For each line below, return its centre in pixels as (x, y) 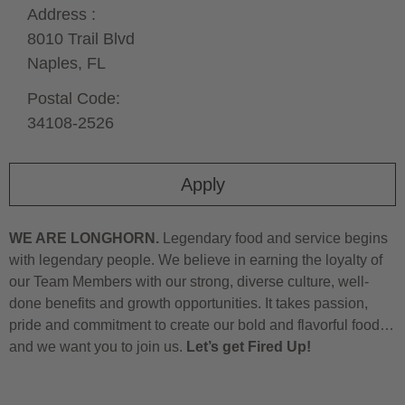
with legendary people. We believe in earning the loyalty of (196, 259)
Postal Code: (74, 98)
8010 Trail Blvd (81, 38)
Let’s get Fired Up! (249, 346)
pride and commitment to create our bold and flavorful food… (202, 325)
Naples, (57, 63)
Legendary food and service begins (273, 238)
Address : (61, 14)
